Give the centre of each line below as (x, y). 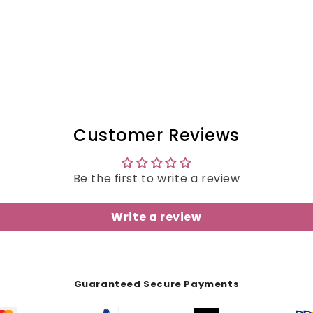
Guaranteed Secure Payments (156, 284)
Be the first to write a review (156, 179)
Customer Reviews (156, 135)
